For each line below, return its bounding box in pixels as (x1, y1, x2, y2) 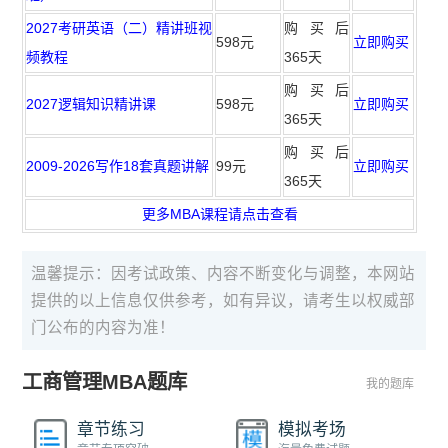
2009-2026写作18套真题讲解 (26, 157, 210, 174)
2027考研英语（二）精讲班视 (26, 19, 213, 36)
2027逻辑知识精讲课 (26, 95, 157, 112)
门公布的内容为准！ (31, 318, 176, 336)
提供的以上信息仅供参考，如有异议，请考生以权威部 (31, 291, 416, 309)
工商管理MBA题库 (22, 370, 188, 393)
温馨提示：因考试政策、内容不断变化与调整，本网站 (31, 264, 416, 282)
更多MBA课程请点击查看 (141, 205, 298, 222)
